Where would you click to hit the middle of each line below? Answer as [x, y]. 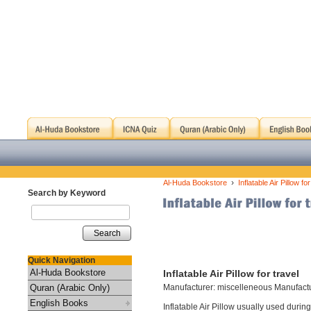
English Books [59, 303]
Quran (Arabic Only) [70, 288]
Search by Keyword [67, 193]
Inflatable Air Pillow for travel [231, 274]
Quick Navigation [61, 260]
